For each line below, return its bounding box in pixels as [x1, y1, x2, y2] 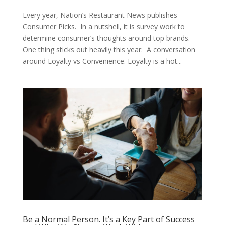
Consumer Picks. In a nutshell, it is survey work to [22, 22, 185, 31]
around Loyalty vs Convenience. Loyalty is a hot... [22, 56, 182, 66]
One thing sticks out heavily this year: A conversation [22, 45, 195, 54]
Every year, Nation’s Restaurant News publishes [22, 10, 177, 20]
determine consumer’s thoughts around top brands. [22, 33, 192, 43]
